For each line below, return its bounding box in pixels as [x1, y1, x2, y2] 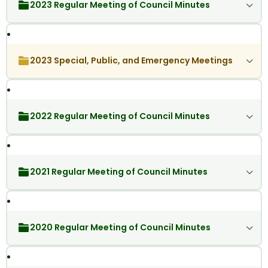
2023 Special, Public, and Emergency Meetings [29, 54, 233, 67]
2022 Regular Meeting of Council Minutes [29, 110, 210, 123]
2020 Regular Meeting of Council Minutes [29, 221, 211, 234]
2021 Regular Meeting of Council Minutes [29, 166, 208, 178]
